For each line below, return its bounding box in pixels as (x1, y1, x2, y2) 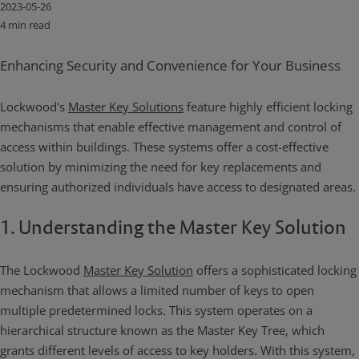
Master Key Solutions (68, 99, 184, 115)
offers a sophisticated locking (193, 262, 357, 278)
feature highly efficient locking (184, 99, 353, 115)
